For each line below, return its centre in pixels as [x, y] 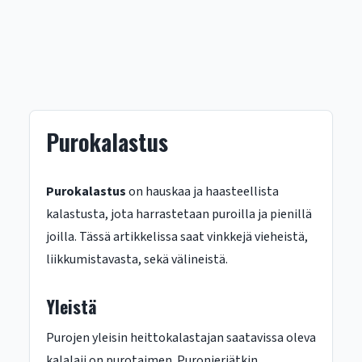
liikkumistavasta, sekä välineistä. [137, 259]
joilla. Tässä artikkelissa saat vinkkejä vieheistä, [177, 237]
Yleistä [71, 306]
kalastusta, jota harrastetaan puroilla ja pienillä [179, 214]
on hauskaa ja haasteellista [202, 192]
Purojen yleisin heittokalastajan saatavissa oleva [181, 338]
